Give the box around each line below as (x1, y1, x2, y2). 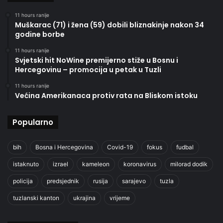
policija (13, 177, 33, 185)
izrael (53, 160, 68, 168)
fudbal (176, 143, 194, 151)
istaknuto (13, 160, 39, 168)
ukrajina (73, 194, 96, 202)
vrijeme (110, 194, 130, 202)
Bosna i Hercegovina (35, 143, 93, 151)
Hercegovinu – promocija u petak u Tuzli (15, 64, 161, 75)
